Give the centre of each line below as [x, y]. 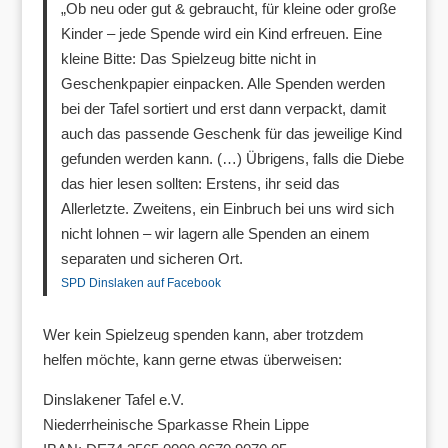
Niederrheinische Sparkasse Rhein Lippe [175, 425]
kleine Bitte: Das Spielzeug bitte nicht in [189, 59]
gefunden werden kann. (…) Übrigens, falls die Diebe [233, 159]
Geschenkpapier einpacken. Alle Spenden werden [223, 84]
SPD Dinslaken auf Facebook [141, 283]
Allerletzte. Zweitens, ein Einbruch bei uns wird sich [228, 209]
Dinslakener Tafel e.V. [113, 400]
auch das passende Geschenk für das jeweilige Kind [232, 134]
